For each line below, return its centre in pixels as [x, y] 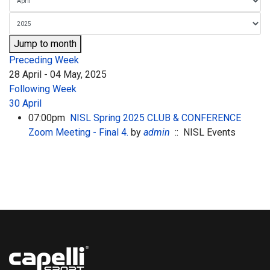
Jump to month [45, 44]
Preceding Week [44, 60]
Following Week [43, 89]
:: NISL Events [203, 132]
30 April [25, 103]
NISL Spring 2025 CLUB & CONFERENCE [155, 118]
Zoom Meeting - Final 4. [78, 132]
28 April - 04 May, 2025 [58, 74]
